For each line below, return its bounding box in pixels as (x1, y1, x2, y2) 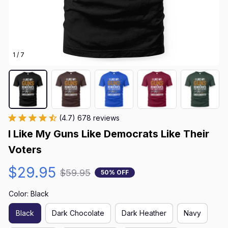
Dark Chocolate (52, 209, 104, 218)
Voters (8, 143, 42, 156)
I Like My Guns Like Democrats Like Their (8, 127, 209, 140)
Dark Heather (122, 209, 166, 218)
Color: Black (9, 189, 49, 198)
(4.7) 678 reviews (59, 113, 120, 122)
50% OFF (101, 168, 129, 177)
